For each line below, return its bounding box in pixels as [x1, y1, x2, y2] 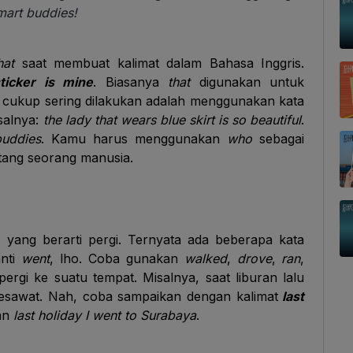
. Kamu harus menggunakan [41, 131, 228, 147]
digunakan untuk [199, 74, 305, 90]
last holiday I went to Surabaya [13, 307, 196, 323]
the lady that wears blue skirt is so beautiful [43, 112, 302, 128]
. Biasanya [93, 74, 169, 90]
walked [184, 251, 227, 266]
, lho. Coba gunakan [50, 251, 184, 266]
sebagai [259, 131, 305, 147]
